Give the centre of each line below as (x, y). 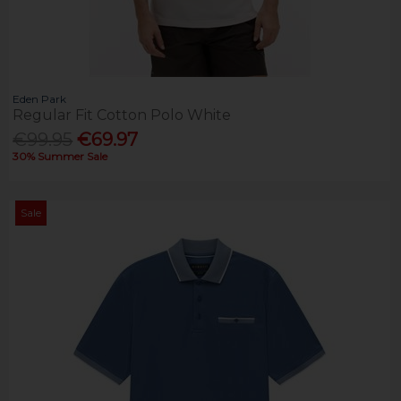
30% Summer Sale (60, 156)
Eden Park (40, 98)
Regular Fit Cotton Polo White (122, 115)
